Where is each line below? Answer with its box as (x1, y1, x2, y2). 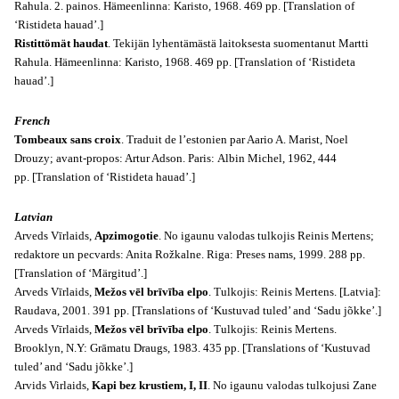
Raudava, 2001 (14, 304, 87, 317)
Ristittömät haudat (14, 37, 108, 50)
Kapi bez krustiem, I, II (92, 379, 208, 392)
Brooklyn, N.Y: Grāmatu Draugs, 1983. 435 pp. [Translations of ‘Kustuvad (14, 341, 370, 354)
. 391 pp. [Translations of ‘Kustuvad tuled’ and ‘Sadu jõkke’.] (87, 304, 381, 317)
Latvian (14, 210, 53, 224)
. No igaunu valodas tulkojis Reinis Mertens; (159, 229, 374, 242)
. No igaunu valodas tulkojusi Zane (208, 379, 377, 392)
